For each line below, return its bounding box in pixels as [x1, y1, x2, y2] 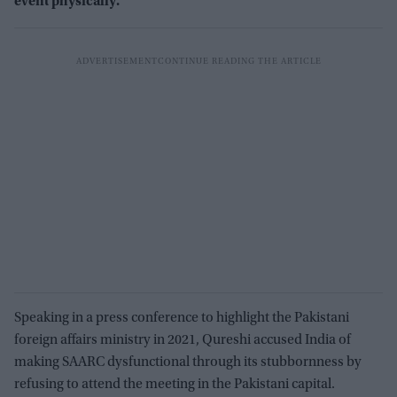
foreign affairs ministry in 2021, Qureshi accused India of [14, 333, 351, 348]
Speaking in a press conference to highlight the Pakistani [14, 311, 349, 326]
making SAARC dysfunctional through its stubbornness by [14, 355, 362, 370]
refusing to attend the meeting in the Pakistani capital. [14, 378, 335, 393]
